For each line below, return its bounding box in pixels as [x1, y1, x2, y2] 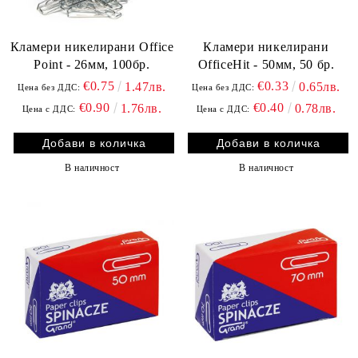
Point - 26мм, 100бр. [34, 58, 150, 71]
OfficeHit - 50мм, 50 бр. [197, 58, 335, 71]
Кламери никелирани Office [10, 40, 174, 54]
